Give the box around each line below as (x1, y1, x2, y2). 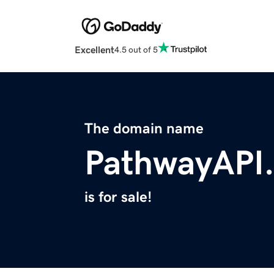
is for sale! (84, 190, 152, 205)
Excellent (75, 45, 114, 55)
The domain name (84, 121, 204, 136)
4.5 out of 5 (114, 45, 158, 54)
